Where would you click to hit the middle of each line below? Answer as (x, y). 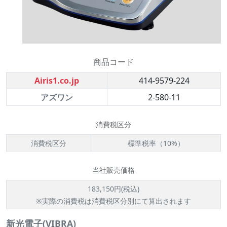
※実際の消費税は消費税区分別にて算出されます (113, 201)
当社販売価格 (113, 170)
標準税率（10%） (156, 143)
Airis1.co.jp (57, 81)
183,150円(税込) (113, 189)
